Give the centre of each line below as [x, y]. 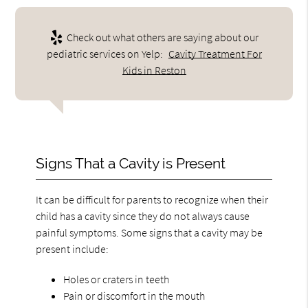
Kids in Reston [154, 70]
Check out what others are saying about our [161, 37]
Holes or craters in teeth [117, 279]
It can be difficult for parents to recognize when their [152, 199]
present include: [73, 249]
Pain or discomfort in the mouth [134, 295]
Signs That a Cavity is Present [131, 163]
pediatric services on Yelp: [106, 53]
